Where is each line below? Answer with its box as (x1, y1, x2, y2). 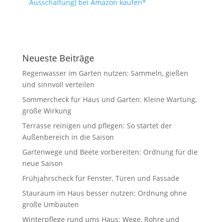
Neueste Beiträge (22, 52, 94, 64)
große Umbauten (22, 200, 79, 209)
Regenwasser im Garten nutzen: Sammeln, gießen (22, 68, 188, 78)
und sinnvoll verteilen (22, 80, 95, 89)
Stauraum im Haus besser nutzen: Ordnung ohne (22, 188, 187, 198)
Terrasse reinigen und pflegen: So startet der (22, 121, 172, 130)
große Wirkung (22, 106, 71, 115)
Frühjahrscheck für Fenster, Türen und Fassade (22, 173, 179, 183)
